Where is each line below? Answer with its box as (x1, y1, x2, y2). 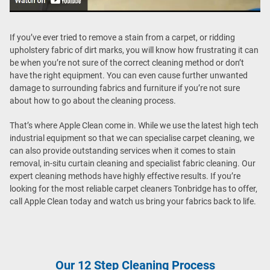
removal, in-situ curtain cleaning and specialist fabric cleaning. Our (10, 159, 256, 169)
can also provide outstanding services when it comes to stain (10, 146, 236, 156)
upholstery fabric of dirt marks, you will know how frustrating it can (10, 45, 259, 55)
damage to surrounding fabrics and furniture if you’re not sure (10, 83, 240, 93)
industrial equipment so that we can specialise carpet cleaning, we (10, 133, 254, 143)
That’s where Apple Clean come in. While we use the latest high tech (10, 121, 259, 131)
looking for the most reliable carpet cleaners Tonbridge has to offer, (10, 184, 257, 194)
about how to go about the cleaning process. (10, 96, 176, 106)
